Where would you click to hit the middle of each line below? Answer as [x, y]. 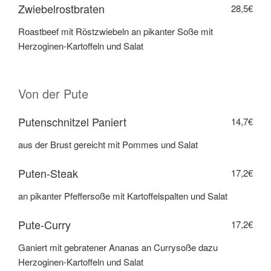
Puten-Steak [48, 173]
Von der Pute [53, 93]
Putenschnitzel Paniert [72, 121]
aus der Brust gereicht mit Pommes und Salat [108, 145]
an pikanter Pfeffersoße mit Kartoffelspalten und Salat [123, 196]
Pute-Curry [44, 224]
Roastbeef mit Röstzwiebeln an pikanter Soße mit [116, 31]
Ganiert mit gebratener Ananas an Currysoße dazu [118, 247]
